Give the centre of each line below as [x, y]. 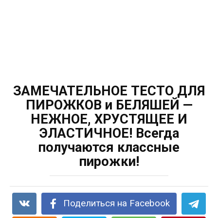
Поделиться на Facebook [117, 203]
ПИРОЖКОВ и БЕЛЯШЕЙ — [109, 105]
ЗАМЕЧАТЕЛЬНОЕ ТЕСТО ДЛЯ [109, 91]
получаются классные [109, 147]
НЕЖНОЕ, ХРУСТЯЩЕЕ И [109, 119]
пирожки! [109, 161]
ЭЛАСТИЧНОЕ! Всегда [109, 133]
